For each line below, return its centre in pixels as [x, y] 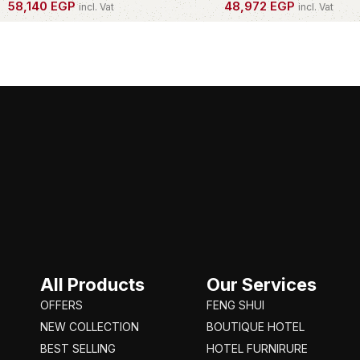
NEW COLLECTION [90, 327]
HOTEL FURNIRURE [258, 349]
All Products [92, 285]
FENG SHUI [236, 305]
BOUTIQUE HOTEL [256, 327]
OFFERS [61, 305]
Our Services [262, 285]
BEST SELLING [78, 349]
